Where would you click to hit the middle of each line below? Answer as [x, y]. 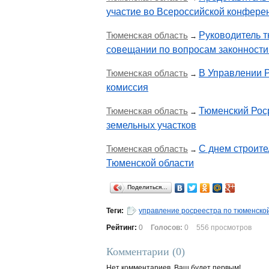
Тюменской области [150, 163]
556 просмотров [224, 228]
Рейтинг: [122, 228]
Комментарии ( [141, 252]
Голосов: [167, 228]
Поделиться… [147, 187]
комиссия [127, 87]
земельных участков [151, 125]
